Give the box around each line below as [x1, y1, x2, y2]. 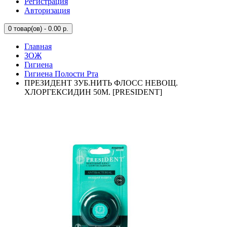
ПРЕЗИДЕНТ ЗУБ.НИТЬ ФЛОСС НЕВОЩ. [24, 79, 178, 87]
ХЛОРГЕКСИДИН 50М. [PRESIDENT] [24, 88, 162, 96]
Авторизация [24, 6, 70, 15]
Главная [24, 42, 52, 51]
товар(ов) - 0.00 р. [12, 25, 68, 32]
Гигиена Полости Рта [24, 69, 98, 78]
